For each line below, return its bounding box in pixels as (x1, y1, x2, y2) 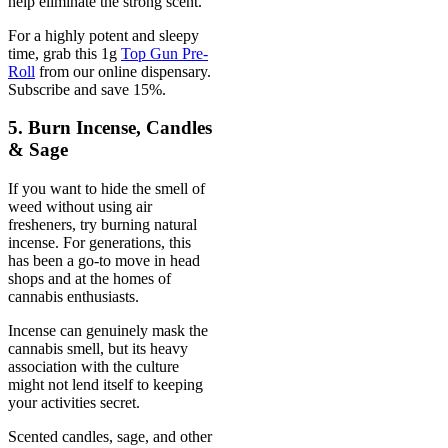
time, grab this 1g (8, 44, 121, 62)
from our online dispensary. (35, 62, 211, 80)
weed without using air (8, 198, 152, 216)
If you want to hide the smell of (8, 180, 205, 198)
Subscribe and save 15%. (8, 80, 166, 98)
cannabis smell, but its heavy (8, 340, 188, 358)
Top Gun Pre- (121, 44, 208, 62)
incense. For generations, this (8, 234, 191, 252)
